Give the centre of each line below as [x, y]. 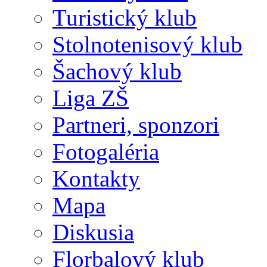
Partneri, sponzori [136, 125]
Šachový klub [117, 71]
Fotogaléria [106, 152]
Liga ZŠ [91, 98]
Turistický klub [125, 18]
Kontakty [96, 178]
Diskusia [93, 232]
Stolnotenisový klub [148, 44]
